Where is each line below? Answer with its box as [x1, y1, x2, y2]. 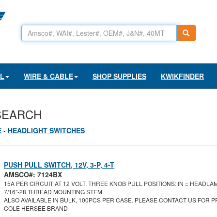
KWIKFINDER [161, 71, 204, 81]
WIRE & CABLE [24, 71, 73, 81]
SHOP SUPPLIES [93, 71, 146, 81]
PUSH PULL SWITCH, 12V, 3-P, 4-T [4, 160, 115, 170]
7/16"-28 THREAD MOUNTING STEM [4, 187, 103, 196]
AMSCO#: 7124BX [4, 170, 62, 179]
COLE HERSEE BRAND [4, 204, 68, 212]
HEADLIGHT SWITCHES [8, 125, 85, 135]
